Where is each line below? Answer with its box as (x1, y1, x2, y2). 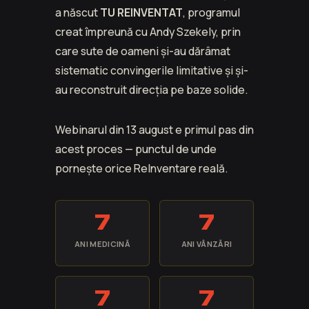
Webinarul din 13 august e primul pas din (55, 121, 254, 137)
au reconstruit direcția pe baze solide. (55, 82, 248, 98)
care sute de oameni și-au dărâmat (55, 43, 230, 59)
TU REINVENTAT (100, 5, 183, 21)
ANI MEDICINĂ (74, 238, 131, 249)
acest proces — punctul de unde (55, 141, 217, 157)
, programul (183, 5, 240, 21)
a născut (55, 5, 100, 21)
